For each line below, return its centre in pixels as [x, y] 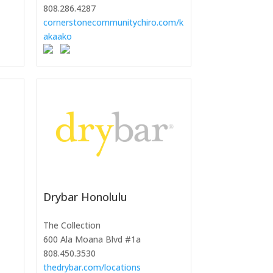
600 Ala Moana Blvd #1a [92, 239]
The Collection [72, 225]
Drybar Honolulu [85, 197]
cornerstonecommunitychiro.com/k [113, 23]
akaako [57, 37]
